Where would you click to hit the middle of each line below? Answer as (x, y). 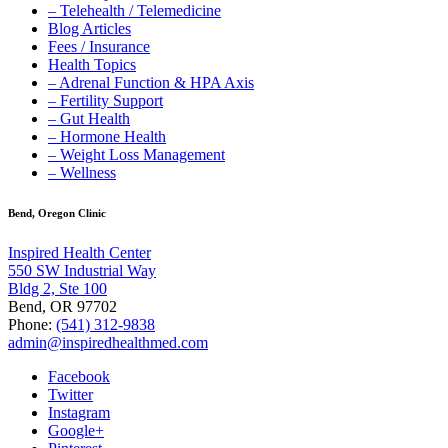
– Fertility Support (105, 100)
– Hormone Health (107, 136)
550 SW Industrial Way (82, 270)
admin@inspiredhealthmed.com (108, 342)
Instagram (79, 412)
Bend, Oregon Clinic (57, 212)
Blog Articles (89, 28)
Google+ (76, 430)
